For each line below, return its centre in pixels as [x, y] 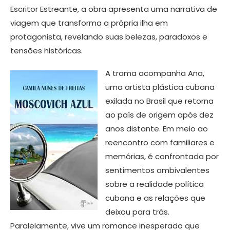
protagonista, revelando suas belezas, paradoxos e [109, 37]
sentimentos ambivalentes [157, 170]
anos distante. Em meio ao [157, 129]
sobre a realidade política [155, 184]
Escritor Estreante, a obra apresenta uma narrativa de [114, 9]
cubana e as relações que [155, 198]
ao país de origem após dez [159, 115]
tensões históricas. [46, 51]
